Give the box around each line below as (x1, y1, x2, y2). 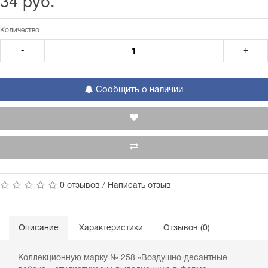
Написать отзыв (108, 182, 171, 190)
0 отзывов (60, 182, 100, 190)
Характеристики (79, 224, 143, 232)
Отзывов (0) (163, 224, 210, 232)
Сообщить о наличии (93, 86, 183, 94)
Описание (19, 224, 59, 232)
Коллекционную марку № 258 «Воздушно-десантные (18, 254, 227, 262)
